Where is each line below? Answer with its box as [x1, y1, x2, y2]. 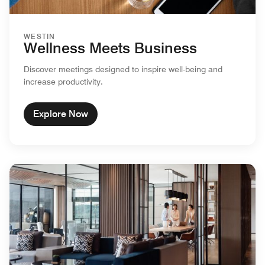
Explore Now [33, 108, 88, 119]
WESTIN [24, 31, 56, 41]
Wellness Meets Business [24, 38, 197, 57]
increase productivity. [24, 76, 103, 86]
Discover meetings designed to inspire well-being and [24, 64, 222, 74]
